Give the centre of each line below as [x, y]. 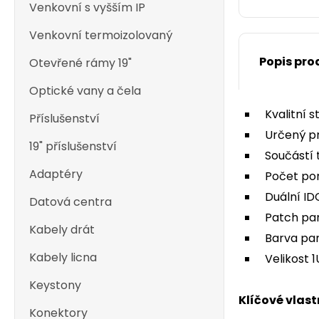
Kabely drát [62, 230]
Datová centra [70, 202]
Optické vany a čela [85, 91]
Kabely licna [63, 257]
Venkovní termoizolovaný [101, 35]
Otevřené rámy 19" [80, 63]
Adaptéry [56, 174]
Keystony [55, 285]
